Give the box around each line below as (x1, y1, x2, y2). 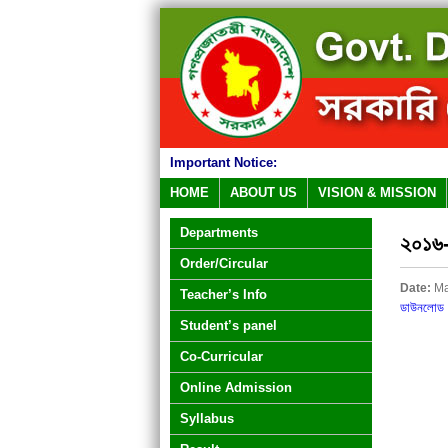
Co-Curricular (180, 349, 263, 364)
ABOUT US (230, 185, 297, 200)
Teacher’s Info (180, 287, 267, 302)
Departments (180, 225, 258, 240)
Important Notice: (170, 155, 277, 170)
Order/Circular (180, 256, 268, 271)
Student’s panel (180, 318, 277, 333)
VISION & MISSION (318, 185, 436, 200)
